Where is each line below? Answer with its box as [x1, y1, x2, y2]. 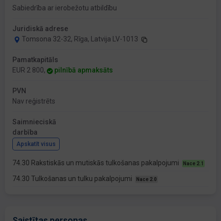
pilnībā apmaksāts [54, 66, 113, 74]
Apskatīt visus [16, 141, 56, 148]
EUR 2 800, [12, 66, 47, 74]
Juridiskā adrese [12, 25, 68, 33]
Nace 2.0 [136, 177, 157, 183]
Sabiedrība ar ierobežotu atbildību [12, 4, 117, 12]
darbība [12, 128, 37, 137]
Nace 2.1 [183, 161, 204, 167]
